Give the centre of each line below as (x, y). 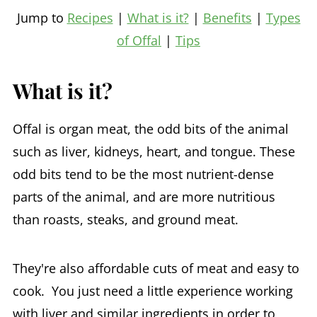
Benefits (227, 18)
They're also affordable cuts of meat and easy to (156, 268)
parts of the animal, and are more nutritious (144, 197)
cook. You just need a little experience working (152, 291)
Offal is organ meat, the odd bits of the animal (150, 129)
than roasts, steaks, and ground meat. (125, 219)
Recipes (90, 18)
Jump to (42, 18)
